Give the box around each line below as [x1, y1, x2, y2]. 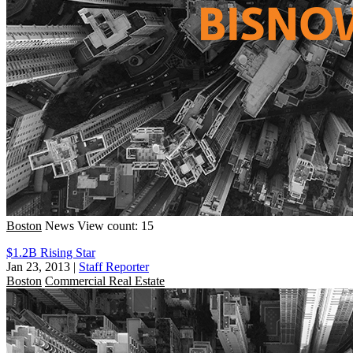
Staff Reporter [79, 259, 149, 273]
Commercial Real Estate [45, 273, 165, 288]
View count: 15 [77, 218, 154, 232]
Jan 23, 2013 [6, 259, 70, 273]
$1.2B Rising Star [6, 245, 95, 259]
